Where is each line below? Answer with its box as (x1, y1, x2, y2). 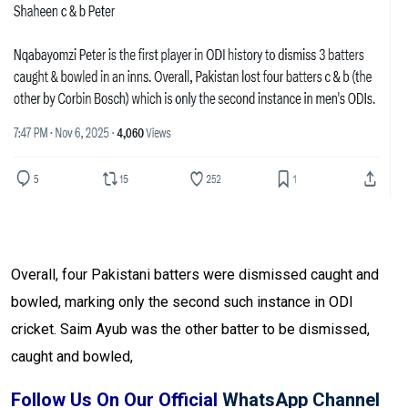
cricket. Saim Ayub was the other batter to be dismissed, (11, 321, 370, 339)
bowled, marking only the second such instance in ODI (11, 293, 353, 311)
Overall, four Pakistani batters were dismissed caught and (11, 266, 379, 284)
